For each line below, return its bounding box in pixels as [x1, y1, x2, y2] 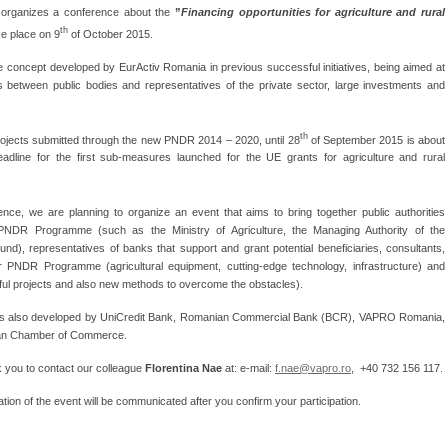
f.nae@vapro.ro [275, 362, 351, 375]
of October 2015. [68, 27, 153, 40]
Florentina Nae [145, 362, 222, 375]
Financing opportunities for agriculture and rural [180, 6, 445, 18]
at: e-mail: [222, 362, 275, 375]
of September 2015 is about [307, 133, 446, 146]
